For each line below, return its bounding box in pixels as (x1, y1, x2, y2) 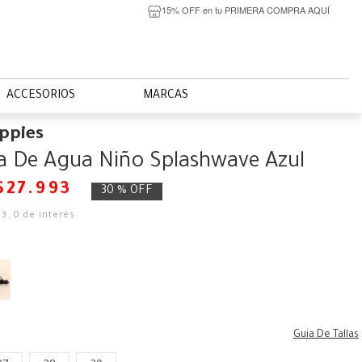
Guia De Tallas (293, 330, 359, 341)
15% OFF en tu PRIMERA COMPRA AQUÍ (161, 2, 330, 16)
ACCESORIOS (6, 90, 75, 103)
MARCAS (143, 90, 188, 103)
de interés (20, 211, 76, 221)
